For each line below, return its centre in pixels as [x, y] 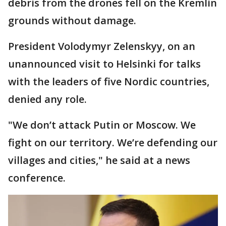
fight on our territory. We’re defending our [113, 143]
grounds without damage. [72, 20]
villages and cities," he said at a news [99, 160]
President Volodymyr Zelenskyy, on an [102, 46]
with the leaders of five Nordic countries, [109, 81]
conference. [37, 178]
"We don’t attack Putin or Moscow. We [102, 125]
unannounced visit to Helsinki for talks [104, 64]
